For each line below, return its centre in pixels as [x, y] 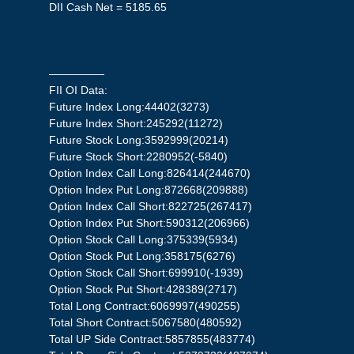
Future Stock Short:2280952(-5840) [139, 157]
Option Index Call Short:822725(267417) [151, 207]
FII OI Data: [79, 90]
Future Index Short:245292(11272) [136, 124]
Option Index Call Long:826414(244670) [150, 173]
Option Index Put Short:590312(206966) [150, 223]
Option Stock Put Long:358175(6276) [143, 256]
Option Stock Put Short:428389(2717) [143, 290]
